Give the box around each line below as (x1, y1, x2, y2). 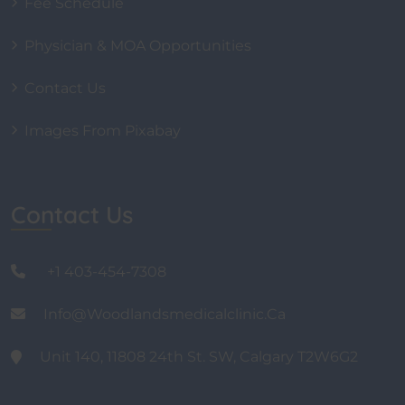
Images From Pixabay (24, 122, 181, 140)
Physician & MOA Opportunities (24, 37, 251, 55)
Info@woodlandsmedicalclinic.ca (43, 306, 286, 324)
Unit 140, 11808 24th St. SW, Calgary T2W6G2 (40, 348, 358, 366)
